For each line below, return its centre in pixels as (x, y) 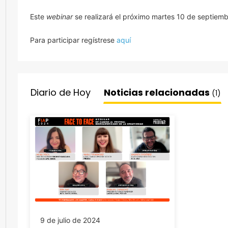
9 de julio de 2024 (70, 220)
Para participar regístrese (73, 40)
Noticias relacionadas (158, 92)
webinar (60, 16)
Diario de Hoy (61, 92)
